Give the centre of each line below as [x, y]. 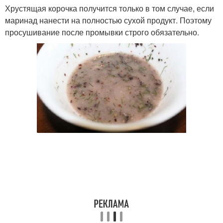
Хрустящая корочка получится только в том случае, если [110, 8]
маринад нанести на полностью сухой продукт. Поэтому [108, 20]
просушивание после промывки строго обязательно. [102, 32]
